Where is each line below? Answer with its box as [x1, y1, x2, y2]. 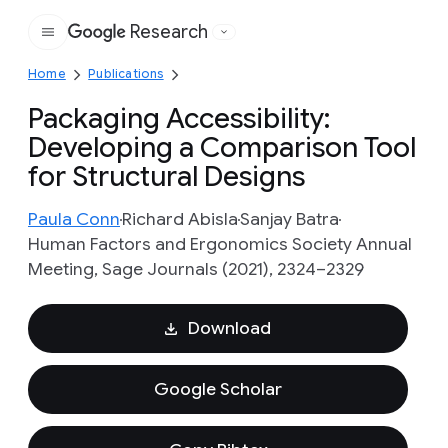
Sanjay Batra [240, 208, 339, 230]
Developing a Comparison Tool [28, 130, 416, 165]
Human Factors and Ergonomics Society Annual [28, 233, 412, 255]
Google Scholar [154, 378, 282, 400]
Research [130, 21, 208, 43]
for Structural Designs [28, 159, 305, 194]
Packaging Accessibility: [28, 101, 330, 136]
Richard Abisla [122, 208, 238, 230]
